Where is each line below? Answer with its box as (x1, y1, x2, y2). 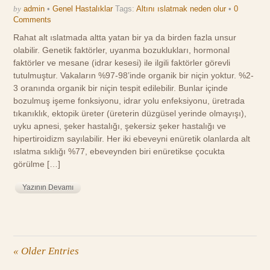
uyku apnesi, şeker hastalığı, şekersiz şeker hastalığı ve (13, 121, 227, 131)
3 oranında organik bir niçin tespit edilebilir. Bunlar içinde (13, 83, 228, 93)
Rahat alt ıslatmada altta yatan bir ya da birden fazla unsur (13, 32, 237, 42)
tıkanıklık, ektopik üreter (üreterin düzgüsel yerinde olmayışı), (13, 108, 247, 118)
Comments (13, 14, 52, 24)
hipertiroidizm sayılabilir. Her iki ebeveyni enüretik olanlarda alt (13, 133, 251, 143)
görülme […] (13, 159, 61, 169)
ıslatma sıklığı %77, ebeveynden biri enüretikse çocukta (13, 146, 225, 156)
